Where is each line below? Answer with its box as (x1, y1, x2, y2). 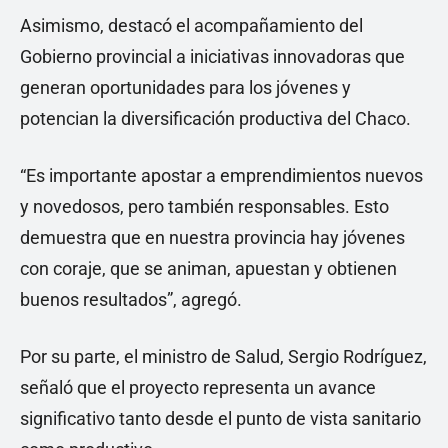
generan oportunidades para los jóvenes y (20, 77, 351, 98)
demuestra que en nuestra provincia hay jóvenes (20, 227, 405, 248)
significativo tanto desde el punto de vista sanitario (20, 408, 421, 429)
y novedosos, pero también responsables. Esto (20, 196, 389, 217)
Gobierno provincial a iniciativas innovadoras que (20, 46, 405, 67)
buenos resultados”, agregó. (20, 289, 242, 310)
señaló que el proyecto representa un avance (20, 377, 376, 398)
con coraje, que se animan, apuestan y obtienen (20, 258, 397, 279)
